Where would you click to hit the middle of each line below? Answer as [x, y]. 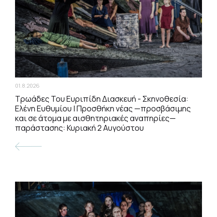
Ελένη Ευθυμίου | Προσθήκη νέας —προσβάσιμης [103, 109]
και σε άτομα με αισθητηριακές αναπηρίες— [96, 118]
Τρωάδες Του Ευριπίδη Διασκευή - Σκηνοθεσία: [102, 99]
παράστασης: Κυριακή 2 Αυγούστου [80, 128]
